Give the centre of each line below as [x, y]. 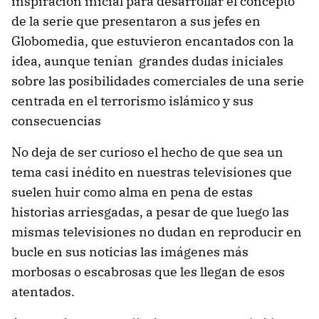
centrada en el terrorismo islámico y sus [132, 100]
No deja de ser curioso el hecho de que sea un [147, 152]
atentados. [43, 291]
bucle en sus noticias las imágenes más [130, 251]
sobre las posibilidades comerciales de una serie [158, 80]
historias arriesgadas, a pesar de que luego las [150, 211]
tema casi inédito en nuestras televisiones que [152, 172]
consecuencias [56, 120]
